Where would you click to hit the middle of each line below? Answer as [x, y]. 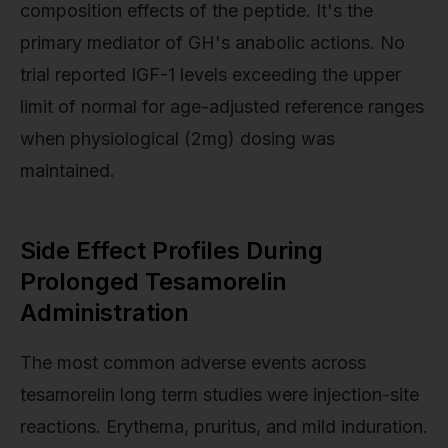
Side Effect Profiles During [171, 250]
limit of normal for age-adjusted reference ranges [222, 106]
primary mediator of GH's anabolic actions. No [212, 42]
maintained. [67, 170]
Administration [104, 312]
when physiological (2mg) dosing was [177, 138]
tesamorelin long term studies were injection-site [219, 394]
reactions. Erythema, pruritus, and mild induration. [224, 426]
